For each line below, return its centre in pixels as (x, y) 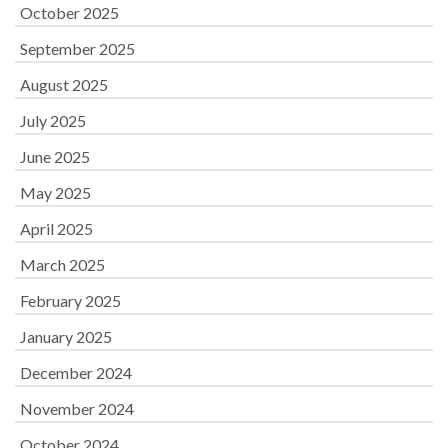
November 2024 (77, 408)
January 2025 (66, 336)
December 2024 (76, 372)
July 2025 (53, 120)
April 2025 (56, 228)
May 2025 (55, 192)
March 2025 (62, 264)
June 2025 (55, 156)
